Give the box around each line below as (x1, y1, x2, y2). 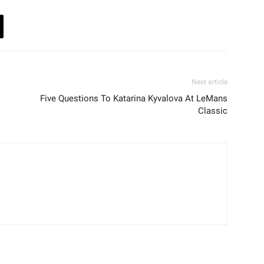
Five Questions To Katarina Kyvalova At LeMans (40, 93, 227, 104)
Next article (192, 78, 227, 87)
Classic (198, 105, 227, 117)
